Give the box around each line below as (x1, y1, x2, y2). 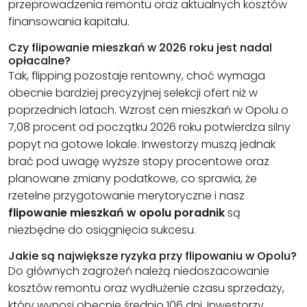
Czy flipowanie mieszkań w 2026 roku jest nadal (8, 39, 272, 56)
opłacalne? (8, 52, 71, 69)
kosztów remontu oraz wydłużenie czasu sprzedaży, (8, 280, 284, 296)
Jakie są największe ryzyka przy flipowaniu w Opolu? (8, 247, 297, 264)
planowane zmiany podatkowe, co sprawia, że (8, 170, 257, 186)
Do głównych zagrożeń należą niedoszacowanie (8, 262, 269, 279)
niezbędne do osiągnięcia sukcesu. (8, 221, 196, 238)
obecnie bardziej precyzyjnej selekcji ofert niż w (8, 84, 258, 101)
